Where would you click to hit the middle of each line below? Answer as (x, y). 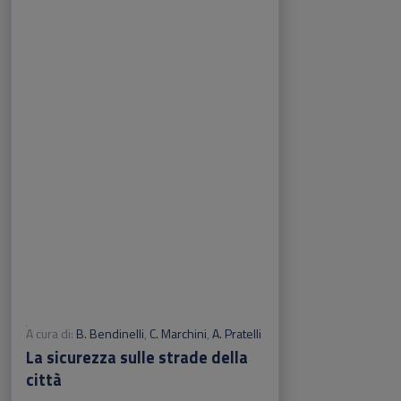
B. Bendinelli (110, 333)
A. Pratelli (237, 333)
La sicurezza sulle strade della (137, 357)
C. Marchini (178, 333)
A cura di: (50, 333)
